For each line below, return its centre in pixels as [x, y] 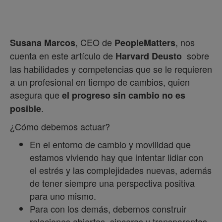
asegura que [36, 95]
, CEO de [95, 42]
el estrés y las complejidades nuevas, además [121, 170]
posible [26, 109]
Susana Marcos [43, 43]
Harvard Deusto [150, 56]
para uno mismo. [63, 196]
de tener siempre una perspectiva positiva [112, 183]
